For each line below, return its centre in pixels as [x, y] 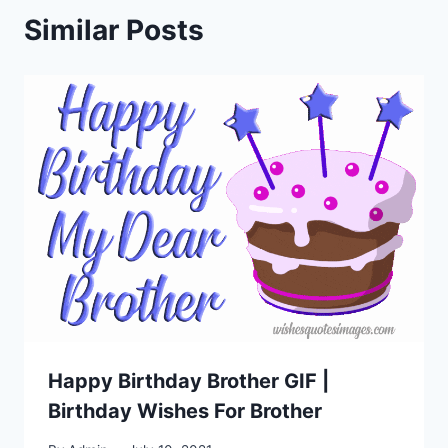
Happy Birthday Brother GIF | [188, 381]
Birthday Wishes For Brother [185, 411]
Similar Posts [114, 30]
